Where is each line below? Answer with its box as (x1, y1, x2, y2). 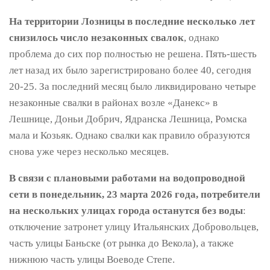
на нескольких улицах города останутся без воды (9, 205, 243, 217)
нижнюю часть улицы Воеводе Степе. (9, 254, 175, 266)
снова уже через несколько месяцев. (9, 146, 169, 158)
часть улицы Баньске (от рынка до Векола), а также (9, 237, 234, 250)
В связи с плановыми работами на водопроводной (9, 172, 245, 184)
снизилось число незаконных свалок (9, 32, 184, 44)
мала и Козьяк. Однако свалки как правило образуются (9, 130, 250, 142)
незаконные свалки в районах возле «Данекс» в (9, 97, 218, 109)
